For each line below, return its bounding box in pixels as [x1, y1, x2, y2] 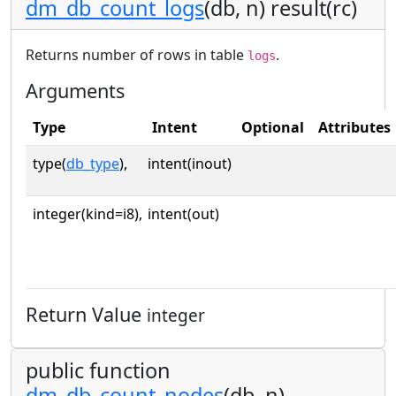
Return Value [26, 301, 147, 327]
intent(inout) [148, 153, 232, 173]
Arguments [26, 77, 125, 103]
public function [26, 355, 171, 385]
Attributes [318, 117, 391, 137]
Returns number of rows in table [26, 44, 247, 65]
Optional [241, 117, 304, 137]
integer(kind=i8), [33, 203, 142, 224]
